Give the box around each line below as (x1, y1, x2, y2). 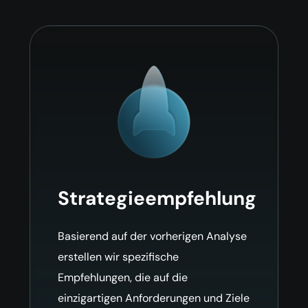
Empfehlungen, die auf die (57, 269, 188, 285)
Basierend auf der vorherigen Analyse (57, 228, 247, 243)
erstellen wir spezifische (57, 249, 179, 264)
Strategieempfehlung (57, 185, 256, 211)
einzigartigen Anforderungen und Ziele (57, 290, 250, 305)
